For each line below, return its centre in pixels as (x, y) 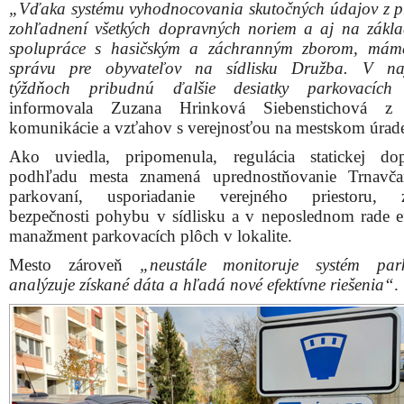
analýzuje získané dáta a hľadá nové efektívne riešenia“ (202, 285)
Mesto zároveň (74, 265)
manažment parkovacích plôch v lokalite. (151, 236)
